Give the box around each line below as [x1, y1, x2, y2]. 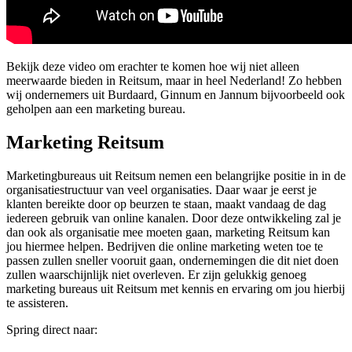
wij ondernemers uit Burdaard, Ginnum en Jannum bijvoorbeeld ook [6, 88, 345, 102]
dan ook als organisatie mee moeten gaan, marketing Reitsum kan [6, 225, 330, 240]
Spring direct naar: [6, 323, 97, 337]
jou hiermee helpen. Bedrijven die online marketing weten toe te [6, 240, 323, 254]
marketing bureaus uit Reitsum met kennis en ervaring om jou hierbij [6, 282, 345, 296]
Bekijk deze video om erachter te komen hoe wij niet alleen [6, 60, 299, 74]
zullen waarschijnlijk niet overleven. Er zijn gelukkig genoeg [6, 268, 306, 282]
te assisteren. [6, 296, 68, 310]
